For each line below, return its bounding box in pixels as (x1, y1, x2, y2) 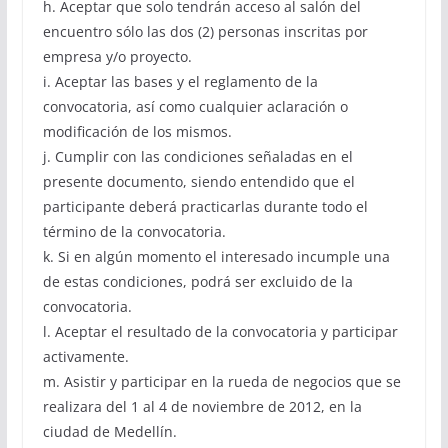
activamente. (42, 347, 129, 367)
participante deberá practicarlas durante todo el (42, 197, 368, 217)
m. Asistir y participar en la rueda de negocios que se (42, 372, 401, 392)
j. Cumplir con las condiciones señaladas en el (42, 147, 353, 167)
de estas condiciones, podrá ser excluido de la (42, 272, 353, 292)
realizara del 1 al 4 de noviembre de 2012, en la (42, 397, 362, 417)
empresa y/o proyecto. (42, 47, 192, 67)
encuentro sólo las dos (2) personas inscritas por (42, 22, 368, 42)
